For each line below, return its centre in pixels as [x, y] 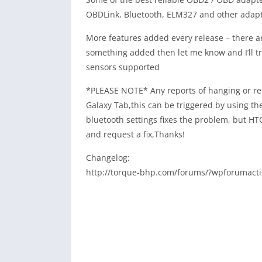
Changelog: [108, 158]
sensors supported [123, 67]
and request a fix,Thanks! [135, 134]
